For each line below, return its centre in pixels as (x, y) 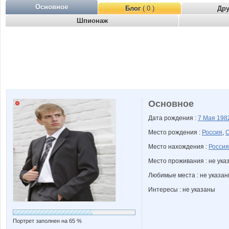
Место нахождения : (178, 147)
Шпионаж (92, 21)
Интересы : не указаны (182, 190)
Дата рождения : (173, 118)
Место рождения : (175, 132)
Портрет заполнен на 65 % (47, 221)
